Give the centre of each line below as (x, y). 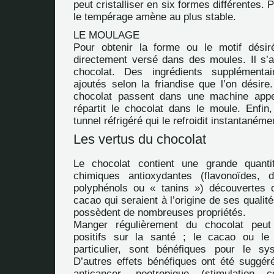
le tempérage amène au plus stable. (155, 17)
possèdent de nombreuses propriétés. (160, 213)
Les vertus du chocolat (140, 139)
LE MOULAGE (106, 35)
